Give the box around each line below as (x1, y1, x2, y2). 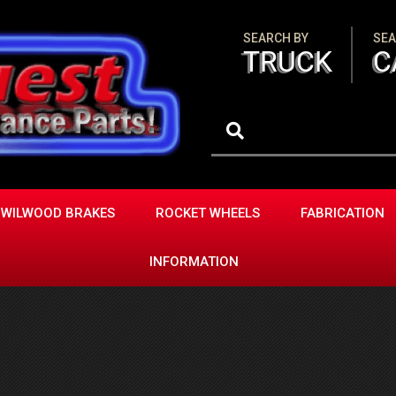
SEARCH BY (243, 31, 309, 45)
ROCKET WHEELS (156, 205, 260, 221)
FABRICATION (301, 205, 385, 221)
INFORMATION (148, 254, 239, 270)
